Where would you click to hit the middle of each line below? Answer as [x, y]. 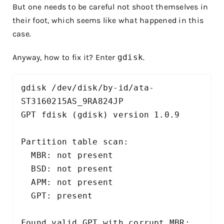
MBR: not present [26, 155]
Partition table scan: [75, 142]
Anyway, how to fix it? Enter [65, 57]
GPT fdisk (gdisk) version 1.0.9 [100, 115]
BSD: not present [26, 169]
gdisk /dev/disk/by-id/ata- [88, 88]
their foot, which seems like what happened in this [108, 20]
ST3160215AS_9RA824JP [72, 101]
